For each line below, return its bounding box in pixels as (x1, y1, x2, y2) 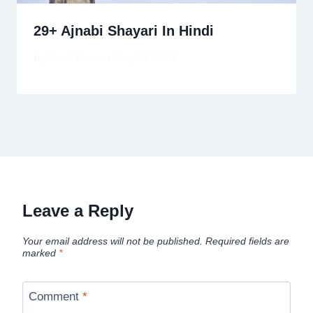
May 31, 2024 (116, 52, 177, 64)
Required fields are (205, 235, 289, 247)
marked (22, 247, 59, 259)
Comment (28, 290, 82, 304)
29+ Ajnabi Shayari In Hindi (34, 23, 214, 39)
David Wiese (47, 52, 103, 64)
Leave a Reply (22, 201, 133, 220)
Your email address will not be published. (22, 235, 203, 247)
